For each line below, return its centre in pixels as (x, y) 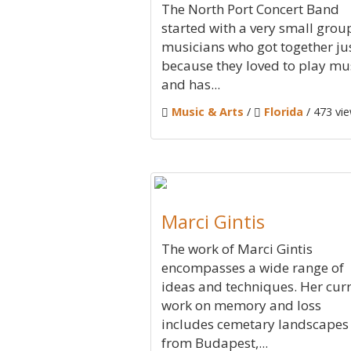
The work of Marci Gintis (237, 249)
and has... (191, 84)
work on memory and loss (241, 305)
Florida (284, 112)
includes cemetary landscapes (255, 324)
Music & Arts (208, 112)
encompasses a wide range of (253, 268)
